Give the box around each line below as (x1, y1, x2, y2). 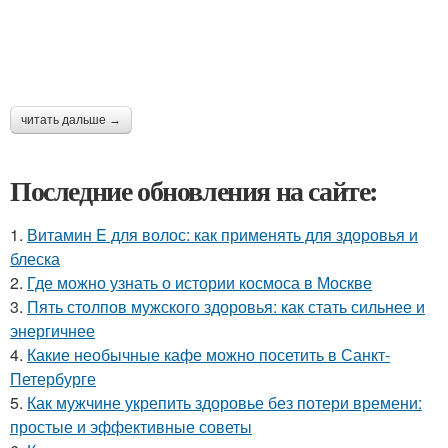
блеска (10, 246, 60, 270)
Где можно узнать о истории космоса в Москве (27, 270, 372, 294)
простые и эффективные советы (10, 414, 252, 438)
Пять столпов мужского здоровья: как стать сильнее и (27, 294, 425, 318)
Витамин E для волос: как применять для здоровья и (27, 222, 418, 246)
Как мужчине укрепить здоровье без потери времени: (27, 390, 422, 414)
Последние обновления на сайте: (10, 169, 378, 211)
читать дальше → (21, 112, 121, 127)
